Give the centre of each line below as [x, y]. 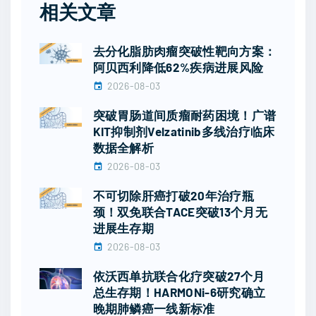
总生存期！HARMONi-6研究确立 [179, 292]
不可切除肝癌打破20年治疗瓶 [173, 196]
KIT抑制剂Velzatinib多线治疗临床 [184, 132]
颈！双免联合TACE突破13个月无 [180, 212]
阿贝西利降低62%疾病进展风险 [178, 67]
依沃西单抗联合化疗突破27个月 [179, 276]
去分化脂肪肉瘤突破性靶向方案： [184, 51]
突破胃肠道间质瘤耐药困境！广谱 [184, 115]
